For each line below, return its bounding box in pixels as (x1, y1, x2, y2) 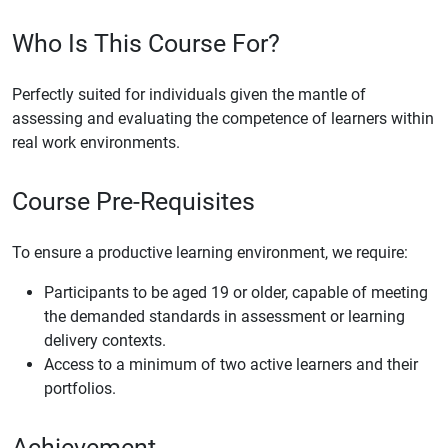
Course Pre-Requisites (12, 186, 255, 216)
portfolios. (44, 378, 116, 398)
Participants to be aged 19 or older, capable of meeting (44, 282, 428, 302)
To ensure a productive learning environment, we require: (12, 242, 408, 262)
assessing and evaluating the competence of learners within (12, 108, 434, 128)
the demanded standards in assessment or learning (44, 306, 405, 326)
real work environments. (12, 132, 180, 152)
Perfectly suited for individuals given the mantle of (12, 84, 366, 104)
